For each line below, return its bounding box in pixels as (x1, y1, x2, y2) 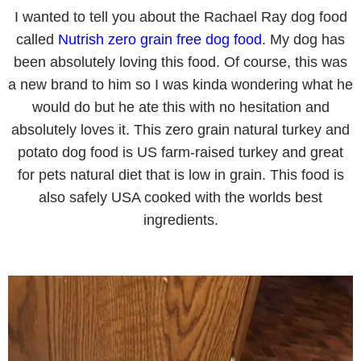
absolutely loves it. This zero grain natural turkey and (11, 122, 350, 138)
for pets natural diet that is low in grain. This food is (17, 167, 344, 183)
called (16, 31, 58, 48)
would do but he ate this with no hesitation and (31, 99, 330, 115)
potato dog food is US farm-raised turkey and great (18, 144, 343, 160)
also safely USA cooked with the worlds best (39, 189, 322, 205)
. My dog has (262, 31, 345, 48)
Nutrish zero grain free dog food (58, 31, 262, 48)
